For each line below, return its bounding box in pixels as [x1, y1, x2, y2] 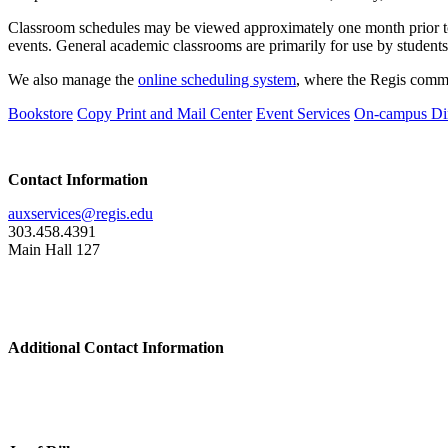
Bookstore [8, 105, 73, 123]
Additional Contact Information [8, 339, 224, 357]
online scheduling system [138, 71, 296, 89]
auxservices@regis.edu [8, 205, 153, 223]
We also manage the [8, 71, 138, 89]
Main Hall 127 [8, 241, 100, 259]
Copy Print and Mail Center [77, 105, 252, 123]
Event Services [256, 105, 350, 123]
